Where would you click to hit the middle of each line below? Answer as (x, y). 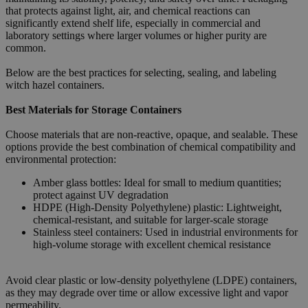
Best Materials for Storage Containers (93, 109)
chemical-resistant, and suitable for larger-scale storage (151, 219)
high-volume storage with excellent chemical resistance (152, 244)
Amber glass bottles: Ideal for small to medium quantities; (157, 182)
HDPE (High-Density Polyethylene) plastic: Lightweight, (157, 207)
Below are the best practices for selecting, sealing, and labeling (141, 72)
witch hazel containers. (55, 85)
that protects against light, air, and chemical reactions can (128, 10)
